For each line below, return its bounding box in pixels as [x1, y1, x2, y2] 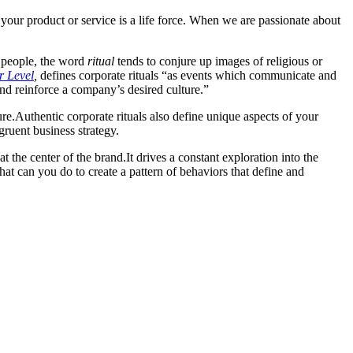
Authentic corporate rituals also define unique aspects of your [15, 109, 318, 123]
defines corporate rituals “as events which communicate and [40, 68, 336, 82]
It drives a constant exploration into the [126, 150, 318, 164]
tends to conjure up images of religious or [117, 54, 322, 68]
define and [252, 164, 304, 178]
